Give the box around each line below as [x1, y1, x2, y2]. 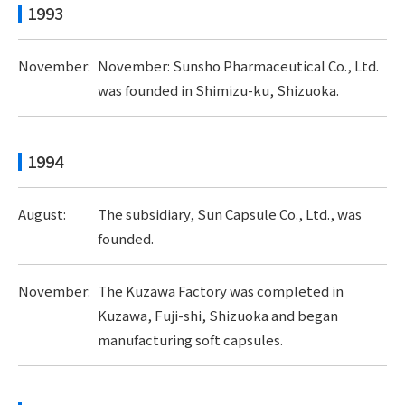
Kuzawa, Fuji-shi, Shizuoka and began [97, 306, 338, 325]
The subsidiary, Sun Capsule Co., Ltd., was [97, 204, 362, 223]
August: [18, 204, 66, 223]
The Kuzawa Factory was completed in [97, 281, 344, 300]
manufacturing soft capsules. [97, 330, 283, 349]
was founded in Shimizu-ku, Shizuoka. [97, 80, 339, 99]
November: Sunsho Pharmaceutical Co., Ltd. [97, 56, 379, 75]
